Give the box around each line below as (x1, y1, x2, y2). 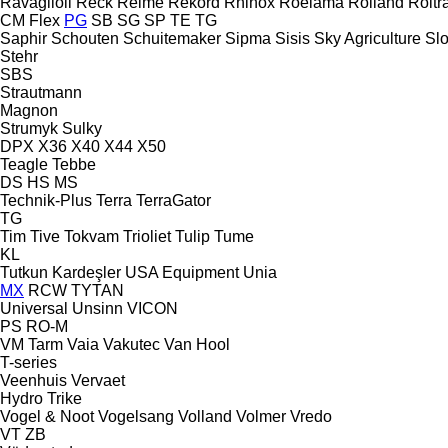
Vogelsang (98, 407, 174, 425)
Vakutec (103, 335, 160, 353)
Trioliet (123, 227, 171, 245)
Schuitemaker (123, 29, 221, 47)
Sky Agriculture (314, 29, 421, 47)
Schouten (51, 29, 119, 47)
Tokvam (64, 227, 119, 245)
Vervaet (71, 371, 125, 389)
